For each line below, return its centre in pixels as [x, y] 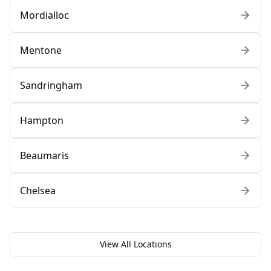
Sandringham [51, 86]
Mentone [41, 51]
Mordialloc [44, 15]
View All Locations [135, 244]
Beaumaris [44, 156]
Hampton [42, 121]
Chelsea [38, 191]
